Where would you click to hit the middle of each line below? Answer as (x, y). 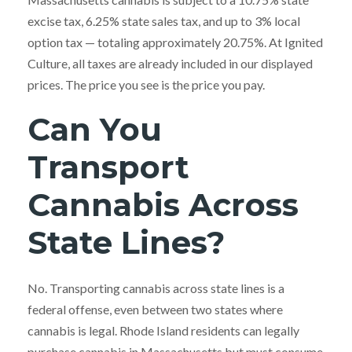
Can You (95, 129)
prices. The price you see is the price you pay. (146, 84)
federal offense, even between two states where (155, 309)
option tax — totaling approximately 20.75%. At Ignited (175, 42)
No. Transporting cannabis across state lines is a (156, 288)
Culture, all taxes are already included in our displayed (170, 63)
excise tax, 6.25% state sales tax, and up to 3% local (164, 20)
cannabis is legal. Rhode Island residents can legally (163, 330)
